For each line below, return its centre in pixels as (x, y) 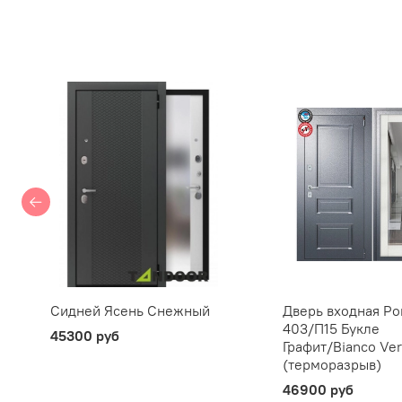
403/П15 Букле (331, 328)
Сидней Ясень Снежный (130, 310)
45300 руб (85, 335)
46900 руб (318, 389)
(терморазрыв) (332, 364)
